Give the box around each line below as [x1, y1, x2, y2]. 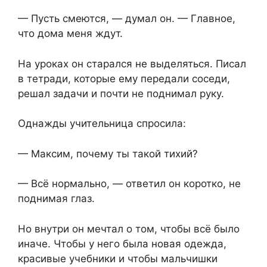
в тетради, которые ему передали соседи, [18, 72, 230, 85]
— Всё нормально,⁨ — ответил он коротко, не [18, 178, 241, 190]
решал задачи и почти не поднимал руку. [18, 87, 224, 100]
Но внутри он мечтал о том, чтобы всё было [18, 222, 240, 235]
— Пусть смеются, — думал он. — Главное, [18, 13, 235, 25]
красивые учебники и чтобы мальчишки [18, 252, 218, 265]
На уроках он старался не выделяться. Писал [18, 57, 246, 70]
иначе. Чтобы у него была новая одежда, [18, 237, 226, 250]
